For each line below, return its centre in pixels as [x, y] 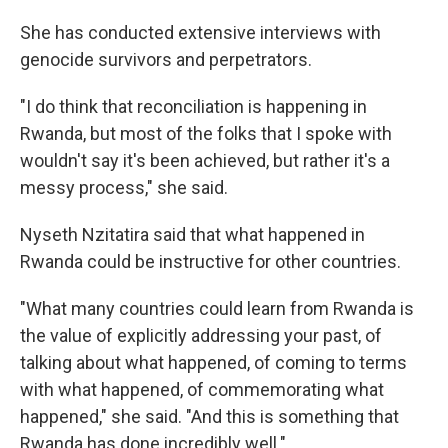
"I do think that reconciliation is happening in [193, 106]
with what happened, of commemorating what [202, 389]
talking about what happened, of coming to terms [213, 362]
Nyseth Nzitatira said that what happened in [192, 234]
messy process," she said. [124, 187]
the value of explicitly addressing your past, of [201, 335]
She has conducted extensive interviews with [200, 32]
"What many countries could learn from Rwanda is [217, 308]
